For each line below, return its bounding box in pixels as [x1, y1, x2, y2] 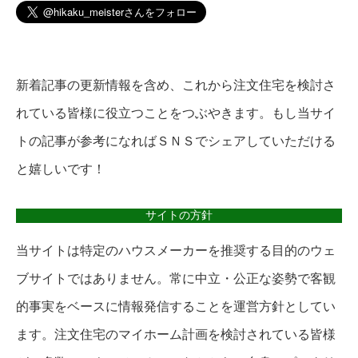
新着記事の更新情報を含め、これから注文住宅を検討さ [16, 78, 336, 93]
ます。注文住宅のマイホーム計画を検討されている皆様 [16, 328, 336, 342]
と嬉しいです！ [16, 162, 105, 177]
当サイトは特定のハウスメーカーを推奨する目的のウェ [16, 244, 336, 258]
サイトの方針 [145, 209, 213, 222]
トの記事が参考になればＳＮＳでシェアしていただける [16, 134, 336, 149]
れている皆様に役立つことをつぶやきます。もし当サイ [16, 106, 336, 121]
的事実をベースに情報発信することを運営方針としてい [16, 300, 336, 314]
